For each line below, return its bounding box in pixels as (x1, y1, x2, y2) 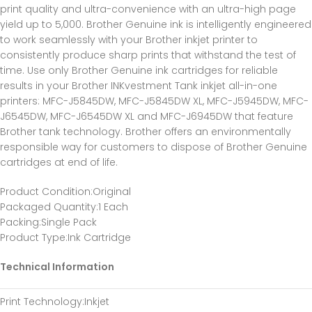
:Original (91, 185, 131, 198)
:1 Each (96, 200, 128, 214)
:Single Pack (39, 215, 97, 229)
